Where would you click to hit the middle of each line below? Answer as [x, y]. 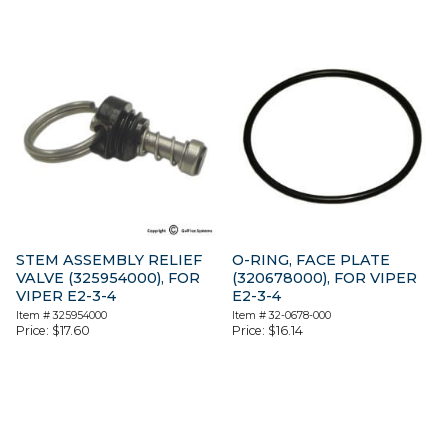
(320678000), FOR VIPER [325, 277]
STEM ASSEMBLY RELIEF [109, 259]
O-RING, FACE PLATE [311, 259]
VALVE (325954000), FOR [108, 277]
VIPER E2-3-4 [66, 295]
